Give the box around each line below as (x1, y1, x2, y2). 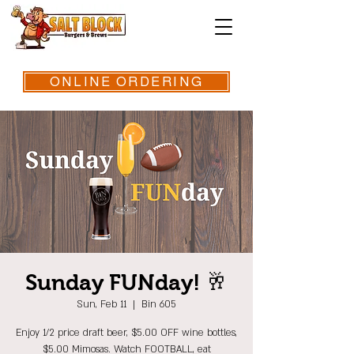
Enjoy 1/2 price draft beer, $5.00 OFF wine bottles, (16, 326, 237, 339)
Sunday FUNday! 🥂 (25, 270, 228, 295)
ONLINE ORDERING (49, 74, 204, 89)
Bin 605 (141, 298, 176, 311)
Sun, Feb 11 (77, 298, 126, 311)
